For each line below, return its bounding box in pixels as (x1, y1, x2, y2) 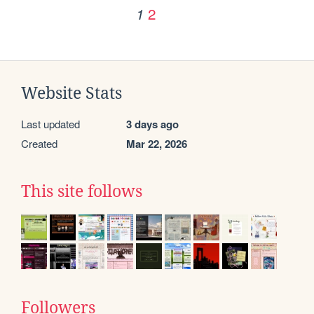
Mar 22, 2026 (126, 136, 187, 152)
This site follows (21, 182, 142, 201)
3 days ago (126, 116, 179, 132)
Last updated (21, 116, 80, 132)
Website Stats (21, 84, 122, 103)
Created (21, 136, 57, 151)
